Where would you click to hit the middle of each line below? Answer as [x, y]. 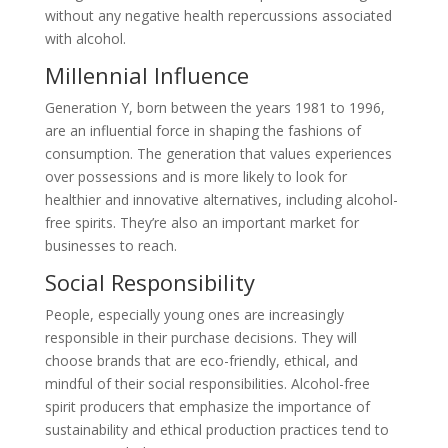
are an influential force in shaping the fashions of [202, 131]
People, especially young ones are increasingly [194, 315]
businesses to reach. [110, 246]
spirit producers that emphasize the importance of [207, 407]
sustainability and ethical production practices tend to [216, 430]
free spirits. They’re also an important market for [201, 223]
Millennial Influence [146, 75]
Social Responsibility [149, 282]
